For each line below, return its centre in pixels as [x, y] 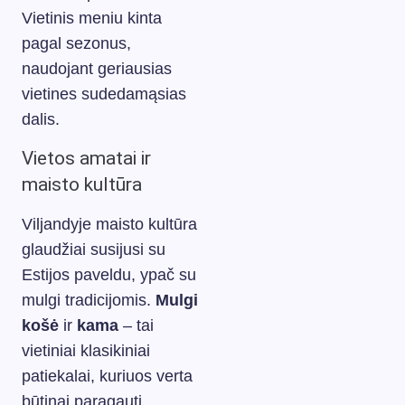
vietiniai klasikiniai [86, 350]
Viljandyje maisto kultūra [109, 224]
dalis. [41, 119]
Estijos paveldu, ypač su [109, 274]
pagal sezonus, [76, 43]
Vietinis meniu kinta [92, 18]
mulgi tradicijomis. [89, 300]
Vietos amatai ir [86, 158]
